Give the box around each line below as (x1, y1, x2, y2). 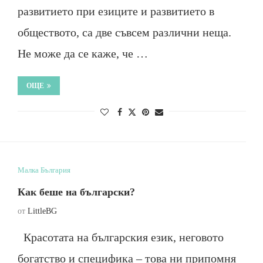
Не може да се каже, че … (17, 47, 148, 60)
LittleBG (27, 207, 57, 215)
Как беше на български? (17, 186, 135, 198)
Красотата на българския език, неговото (17, 231, 224, 244)
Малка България (17, 166, 70, 174)
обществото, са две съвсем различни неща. (17, 26, 231, 39)
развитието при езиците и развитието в (17, 5, 214, 18)
